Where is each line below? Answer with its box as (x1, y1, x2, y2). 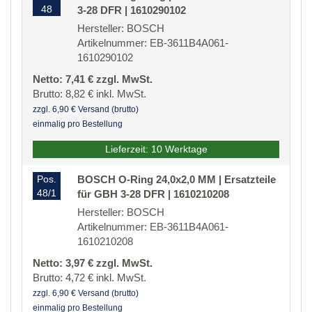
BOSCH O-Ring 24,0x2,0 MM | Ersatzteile (77, 173, 276, 186)
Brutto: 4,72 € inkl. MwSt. (33, 272, 146, 284)
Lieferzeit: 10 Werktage (104, 143, 208, 155)
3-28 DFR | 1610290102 (77, 4, 186, 17)
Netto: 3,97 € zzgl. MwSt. (33, 257, 153, 270)
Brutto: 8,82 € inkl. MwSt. (33, 88, 146, 100)
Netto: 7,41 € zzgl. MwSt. (33, 73, 153, 86)
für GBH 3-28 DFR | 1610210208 (77, 188, 229, 201)
